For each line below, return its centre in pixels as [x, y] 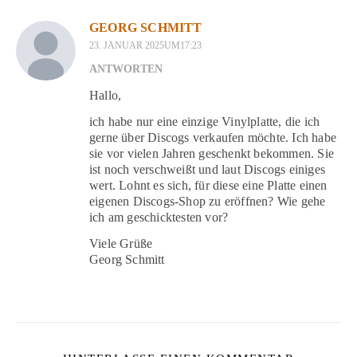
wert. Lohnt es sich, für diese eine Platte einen [208, 185]
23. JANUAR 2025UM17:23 [145, 45]
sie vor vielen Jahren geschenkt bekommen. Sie [212, 153]
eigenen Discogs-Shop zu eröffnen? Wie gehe [208, 201]
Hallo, [106, 95]
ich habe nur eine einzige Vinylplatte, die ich [205, 121]
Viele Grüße [121, 243]
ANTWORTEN [126, 69]
